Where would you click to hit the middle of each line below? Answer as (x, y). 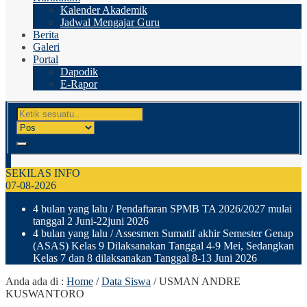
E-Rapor (79, 84)
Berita (46, 35)
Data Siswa (126, 281)
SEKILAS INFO (43, 173)
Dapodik (79, 72)
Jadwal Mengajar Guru (110, 22)
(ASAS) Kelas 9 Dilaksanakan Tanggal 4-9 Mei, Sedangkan (163, 245)
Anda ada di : (36, 281)
